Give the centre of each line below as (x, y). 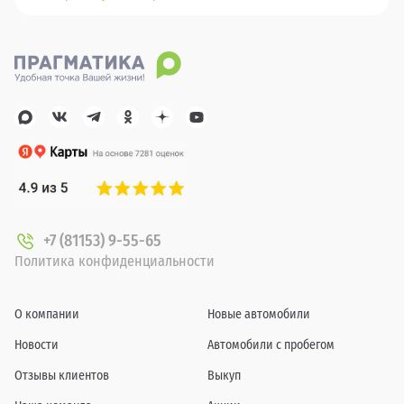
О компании (47, 314)
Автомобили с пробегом (271, 345)
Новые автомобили (259, 314)
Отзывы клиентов (62, 376)
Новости (37, 345)
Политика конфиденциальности (115, 261)
